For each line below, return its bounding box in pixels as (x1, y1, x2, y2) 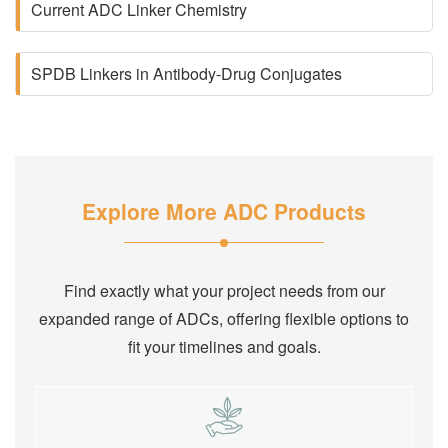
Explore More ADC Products (82, 196, 366, 226)
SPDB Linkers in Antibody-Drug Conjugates (31, 62, 342, 85)
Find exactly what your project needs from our (63, 279, 385, 302)
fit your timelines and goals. (127, 335, 321, 358)
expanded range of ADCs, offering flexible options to (39, 307, 409, 330)
